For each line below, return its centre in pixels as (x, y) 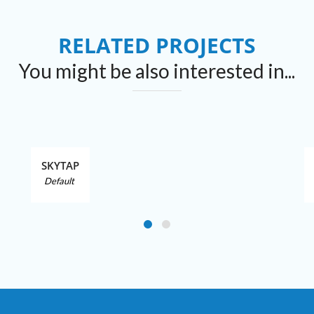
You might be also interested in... (157, 71)
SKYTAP (60, 165)
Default (59, 181)
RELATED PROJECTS (157, 45)
